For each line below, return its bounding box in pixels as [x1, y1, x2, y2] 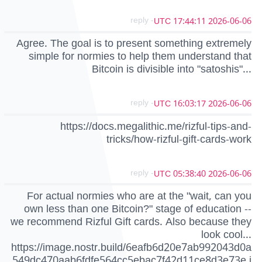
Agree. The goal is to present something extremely [16, 32, 251, 55]
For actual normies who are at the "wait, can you [27, 184, 251, 207]
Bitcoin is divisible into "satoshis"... [92, 58, 251, 81]
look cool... [201, 223, 251, 246]
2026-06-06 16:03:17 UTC [208, 95, 251, 113]
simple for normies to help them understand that [29, 45, 251, 68]
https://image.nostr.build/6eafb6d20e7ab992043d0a [11, 236, 251, 258]
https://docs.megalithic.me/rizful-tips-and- [60, 115, 251, 137]
